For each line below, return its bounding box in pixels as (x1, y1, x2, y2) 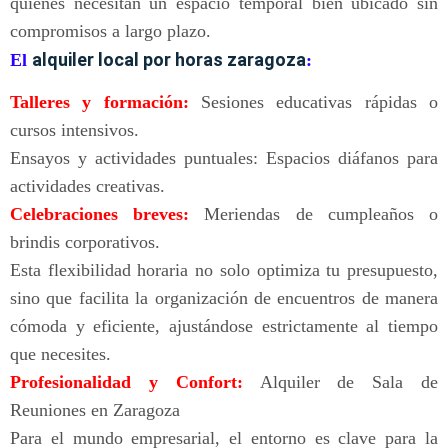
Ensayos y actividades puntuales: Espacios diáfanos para (10, 148, 438, 169)
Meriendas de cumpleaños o (189, 204, 439, 225)
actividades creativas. (10, 176, 165, 197)
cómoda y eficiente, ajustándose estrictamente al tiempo (10, 316, 438, 337)
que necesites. (10, 344, 111, 365)
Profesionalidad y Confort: (10, 372, 243, 393)
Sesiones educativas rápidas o (188, 92, 439, 113)
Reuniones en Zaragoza (10, 400, 180, 421)
